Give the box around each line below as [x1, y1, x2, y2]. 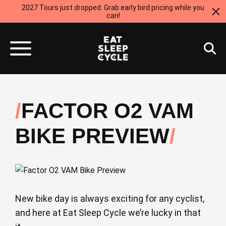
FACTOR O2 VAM [21, 99, 194, 123]
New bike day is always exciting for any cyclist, [15, 193, 204, 204]
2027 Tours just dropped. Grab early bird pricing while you [22, 3, 204, 12]
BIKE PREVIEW [15, 124, 169, 148]
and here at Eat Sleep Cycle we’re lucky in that [15, 207, 201, 218]
